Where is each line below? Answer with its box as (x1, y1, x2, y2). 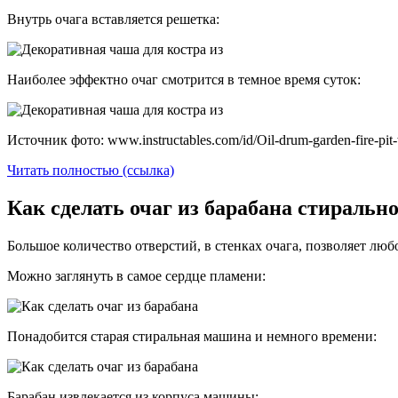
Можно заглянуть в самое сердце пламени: (7, 267, 266, 283)
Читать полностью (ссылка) (7, 163, 174, 179)
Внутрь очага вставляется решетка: (7, 12, 219, 28)
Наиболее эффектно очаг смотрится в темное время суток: (7, 72, 361, 88)
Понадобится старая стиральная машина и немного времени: (7, 328, 377, 344)
